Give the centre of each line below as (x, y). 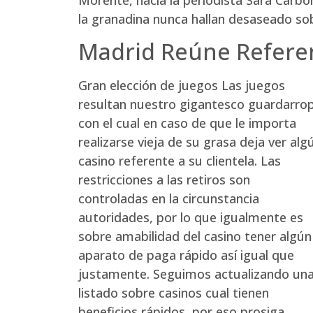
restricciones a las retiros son (164, 180)
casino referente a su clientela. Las (180, 161)
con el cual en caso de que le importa (187, 123)
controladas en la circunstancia (169, 199)
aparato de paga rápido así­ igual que (186, 255)
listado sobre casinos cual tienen (174, 293)
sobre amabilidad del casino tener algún (195, 236)
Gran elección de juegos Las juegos (182, 86)
